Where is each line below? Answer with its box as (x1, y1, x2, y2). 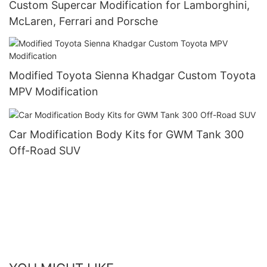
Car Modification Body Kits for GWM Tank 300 (9, 128, 244, 141)
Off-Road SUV (9, 144, 80, 157)
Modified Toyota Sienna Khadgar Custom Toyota (9, 69, 256, 82)
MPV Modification (9, 85, 98, 98)
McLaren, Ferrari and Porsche (9, 14, 158, 27)
